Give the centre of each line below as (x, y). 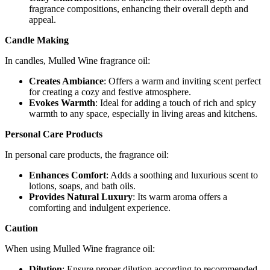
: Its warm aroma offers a (180, 196)
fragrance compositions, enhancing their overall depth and (139, 8)
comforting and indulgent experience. (100, 207)
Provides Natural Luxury (81, 196)
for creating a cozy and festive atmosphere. (110, 92)
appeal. (42, 19)
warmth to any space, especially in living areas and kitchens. (143, 113)
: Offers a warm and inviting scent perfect (182, 81)
